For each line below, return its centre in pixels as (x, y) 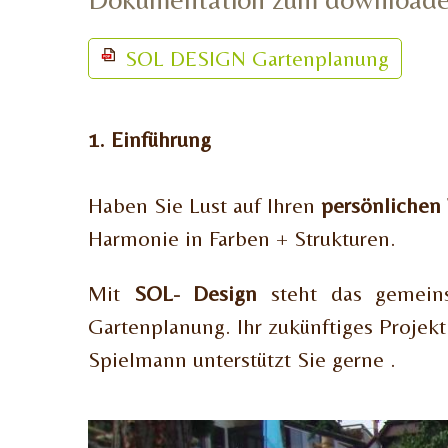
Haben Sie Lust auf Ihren (204, 205)
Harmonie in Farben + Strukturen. (242, 238)
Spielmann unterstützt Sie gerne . (242, 359)
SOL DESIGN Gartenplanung (257, 58)
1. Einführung (149, 139)
